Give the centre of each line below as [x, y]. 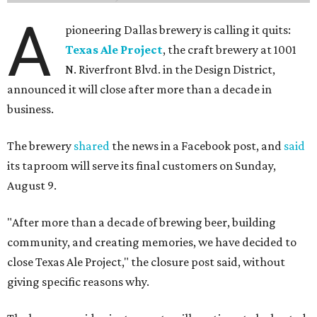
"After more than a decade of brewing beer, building [142, 223]
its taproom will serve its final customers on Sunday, [142, 166]
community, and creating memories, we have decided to [152, 242]
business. [30, 109]
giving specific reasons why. [78, 282]
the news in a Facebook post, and [197, 146]
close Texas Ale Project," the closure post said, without [146, 262]
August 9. [32, 186]
